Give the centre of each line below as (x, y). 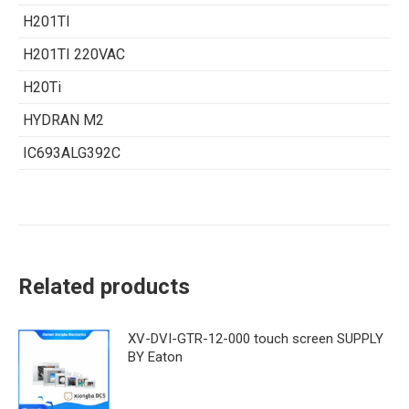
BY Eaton (155, 357)
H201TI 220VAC (74, 54)
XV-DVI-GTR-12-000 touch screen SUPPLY (256, 338)
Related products (104, 286)
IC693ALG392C (72, 152)
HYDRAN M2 (63, 120)
